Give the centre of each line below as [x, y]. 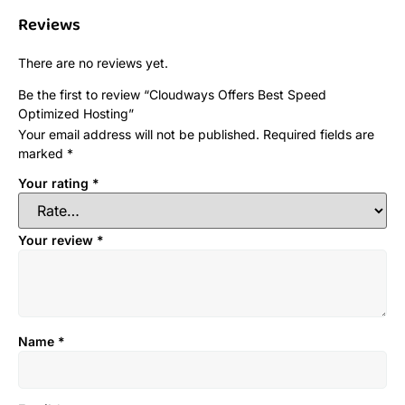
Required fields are [319, 135]
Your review [57, 240]
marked [42, 154]
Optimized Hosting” [76, 114]
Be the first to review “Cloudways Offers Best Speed [172, 95]
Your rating [55, 184]
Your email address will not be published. [139, 135]
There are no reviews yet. [93, 63]
